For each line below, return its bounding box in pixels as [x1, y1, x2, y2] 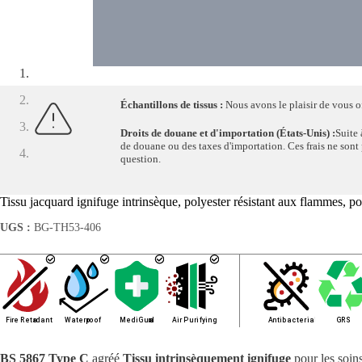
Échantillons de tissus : [120, 98, 223, 111]
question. [120, 153, 161, 166]
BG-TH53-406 [31, 221, 101, 234]
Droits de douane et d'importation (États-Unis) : [120, 127, 335, 140]
